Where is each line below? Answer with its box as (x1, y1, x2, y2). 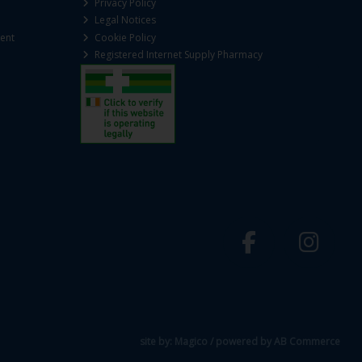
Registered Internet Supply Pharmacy (92, 48, 263, 62)
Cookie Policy (92, 30, 157, 44)
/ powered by (208, 335, 275, 349)
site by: (140, 335, 175, 349)
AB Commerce (274, 335, 341, 349)
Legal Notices (92, 13, 157, 27)
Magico (175, 335, 208, 349)
